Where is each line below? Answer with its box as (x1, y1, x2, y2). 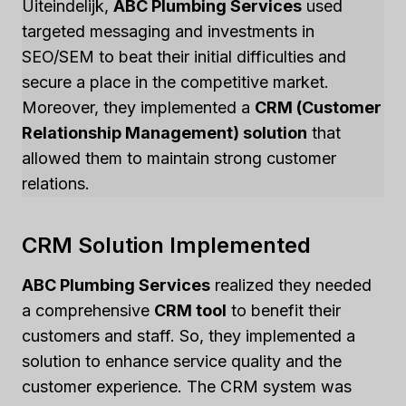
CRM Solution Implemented (22, 232, 311, 258)
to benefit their (227, 301, 341, 320)
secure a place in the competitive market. (22, 72, 329, 92)
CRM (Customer (255, 98, 382, 117)
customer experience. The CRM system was (22, 377, 352, 396)
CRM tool (154, 301, 227, 320)
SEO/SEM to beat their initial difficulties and (22, 47, 346, 66)
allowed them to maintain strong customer (22, 149, 336, 168)
